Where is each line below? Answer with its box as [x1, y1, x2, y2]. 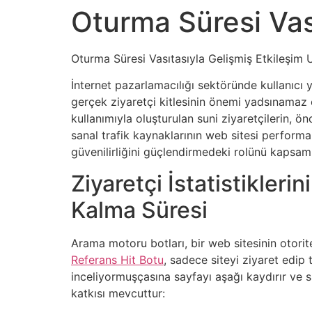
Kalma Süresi [71, 196, 208, 224]
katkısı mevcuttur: [71, 286, 165, 300]
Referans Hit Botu [71, 252, 164, 267]
